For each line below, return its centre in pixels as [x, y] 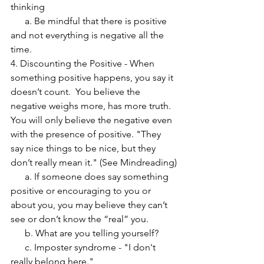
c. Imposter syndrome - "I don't [18, 247]
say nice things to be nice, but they [84, 148]
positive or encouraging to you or [82, 191]
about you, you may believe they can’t [90, 205]
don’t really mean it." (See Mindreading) [94, 162]
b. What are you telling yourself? [92, 233]
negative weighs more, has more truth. [93, 106]
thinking [28, 7]
